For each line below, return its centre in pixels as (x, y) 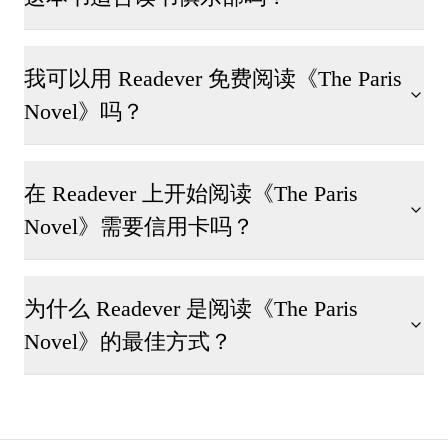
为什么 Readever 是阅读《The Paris (191, 308)
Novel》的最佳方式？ (128, 341)
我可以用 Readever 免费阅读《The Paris (213, 78)
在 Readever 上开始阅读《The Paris (191, 193)
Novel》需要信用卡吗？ (139, 226)
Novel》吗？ (84, 111)
